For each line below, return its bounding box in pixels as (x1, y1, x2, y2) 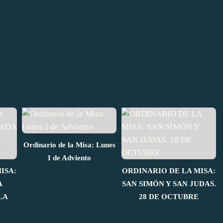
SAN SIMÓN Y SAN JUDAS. (121, 179, 216, 188)
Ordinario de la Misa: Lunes (23, 140, 115, 149)
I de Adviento (47, 153, 91, 162)
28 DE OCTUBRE (139, 192, 199, 201)
